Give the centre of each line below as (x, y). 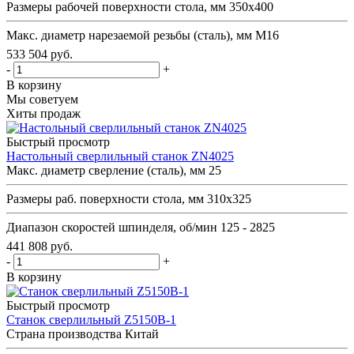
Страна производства (64, 333)
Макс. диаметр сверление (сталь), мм (106, 170)
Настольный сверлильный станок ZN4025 (120, 156)
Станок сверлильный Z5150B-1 (91, 319)
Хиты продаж (43, 113)
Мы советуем (42, 99)
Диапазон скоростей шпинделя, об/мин (112, 227)
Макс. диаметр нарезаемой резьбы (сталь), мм (131, 35)
